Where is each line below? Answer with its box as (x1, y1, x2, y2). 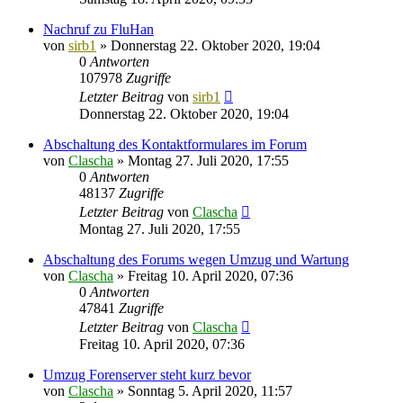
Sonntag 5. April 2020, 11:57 (128, 382, 292, 399)
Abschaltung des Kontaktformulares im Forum (43, 136, 307, 152)
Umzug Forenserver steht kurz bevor (43, 366, 251, 382)
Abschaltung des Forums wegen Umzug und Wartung (43, 251, 349, 267)
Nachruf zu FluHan (43, 21, 154, 37)
